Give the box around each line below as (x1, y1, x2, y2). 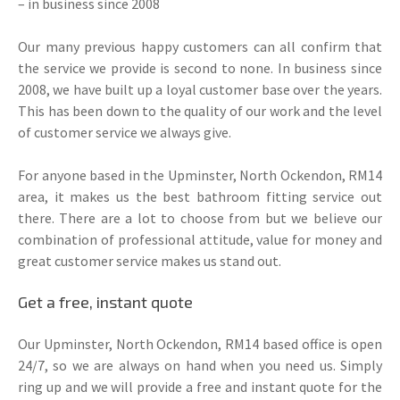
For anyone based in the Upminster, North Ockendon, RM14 (18, 165, 382, 184)
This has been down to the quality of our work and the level (18, 101, 382, 120)
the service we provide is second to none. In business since (18, 58, 382, 77)
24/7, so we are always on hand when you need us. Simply (18, 355, 382, 374)
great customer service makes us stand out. (18, 251, 281, 270)
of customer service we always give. (18, 122, 231, 141)
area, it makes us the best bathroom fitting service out (18, 187, 382, 205)
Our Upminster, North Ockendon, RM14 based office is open (18, 334, 382, 353)
